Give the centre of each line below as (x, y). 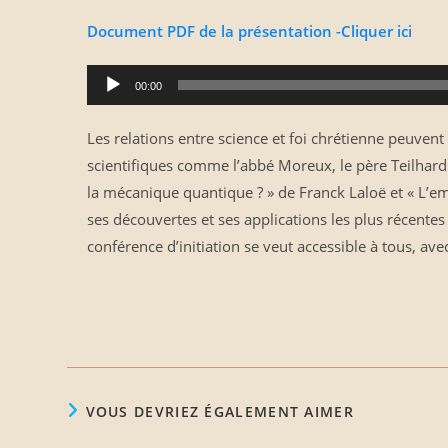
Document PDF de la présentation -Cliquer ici (249, 31)
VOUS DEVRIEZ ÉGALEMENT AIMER (219, 411)
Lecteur (111, 77)
